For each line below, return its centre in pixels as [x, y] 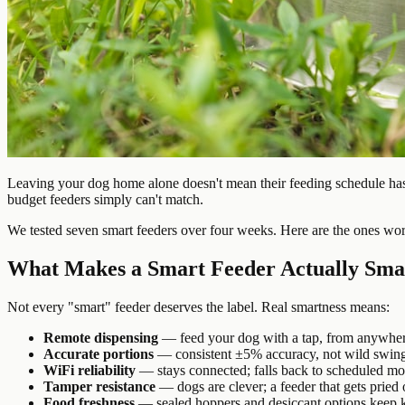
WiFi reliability [89, 370]
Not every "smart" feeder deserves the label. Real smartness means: [198, 306]
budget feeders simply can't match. [105, 199]
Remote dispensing [101, 337]
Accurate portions [99, 353]
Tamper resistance [99, 386]
